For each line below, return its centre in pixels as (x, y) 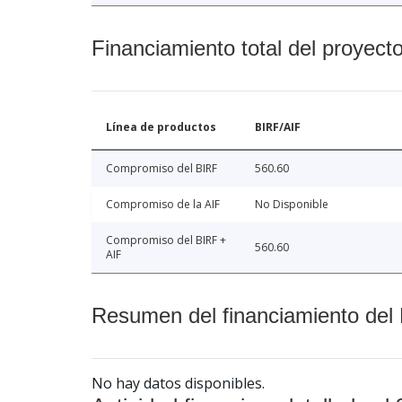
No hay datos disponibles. (178, 384)
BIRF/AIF (278, 127)
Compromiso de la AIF (163, 205)
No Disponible (292, 205)
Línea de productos (161, 127)
